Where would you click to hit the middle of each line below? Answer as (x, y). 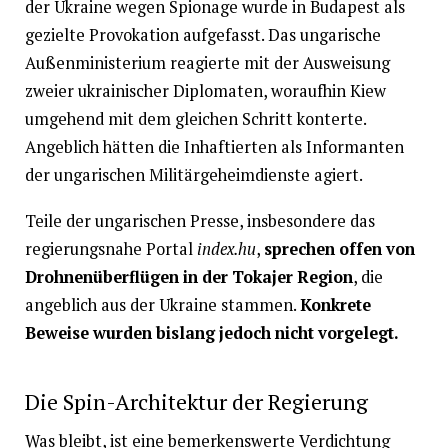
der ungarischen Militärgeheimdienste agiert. (193, 174)
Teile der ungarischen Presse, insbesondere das (199, 220)
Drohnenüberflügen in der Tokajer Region (188, 276)
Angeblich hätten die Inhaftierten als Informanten (214, 146)
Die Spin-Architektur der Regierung (196, 401)
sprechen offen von (339, 248)
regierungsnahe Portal (110, 248)
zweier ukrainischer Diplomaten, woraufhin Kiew (205, 90)
